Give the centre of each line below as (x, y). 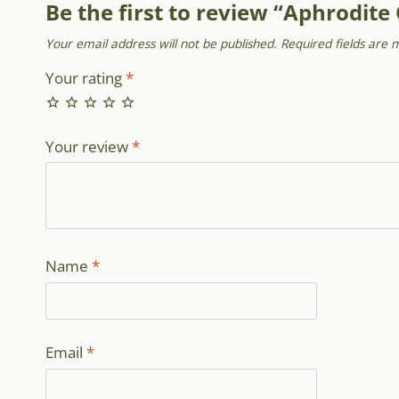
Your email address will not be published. (161, 43)
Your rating (85, 78)
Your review (89, 146)
